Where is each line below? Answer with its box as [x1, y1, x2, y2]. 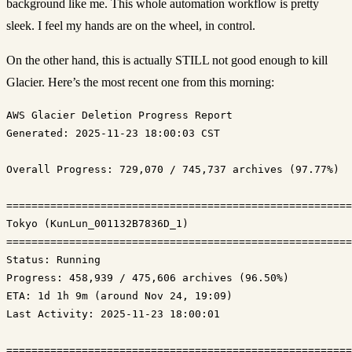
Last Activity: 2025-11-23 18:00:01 [6, 307, 220, 320]
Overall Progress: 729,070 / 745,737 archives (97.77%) [6, 163, 339, 175]
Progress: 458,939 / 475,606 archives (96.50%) [6, 271, 289, 284]
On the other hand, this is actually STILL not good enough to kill [6, 53, 328, 67]
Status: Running [6, 253, 101, 266]
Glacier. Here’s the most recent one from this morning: [6, 75, 274, 89]
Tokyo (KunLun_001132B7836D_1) [6, 217, 189, 229]
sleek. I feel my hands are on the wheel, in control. [6, 18, 255, 32]
